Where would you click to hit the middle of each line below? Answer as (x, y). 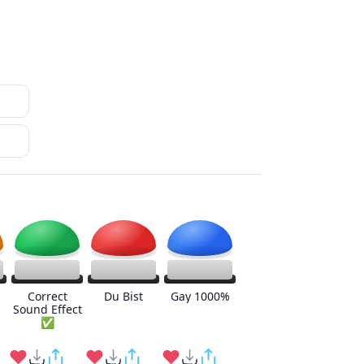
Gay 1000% (200, 296)
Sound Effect (47, 309)
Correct (47, 296)
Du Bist (123, 296)
